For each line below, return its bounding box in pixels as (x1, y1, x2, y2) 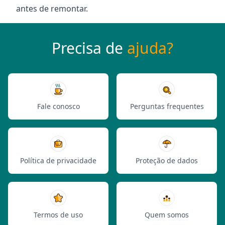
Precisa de (52, 38, 127, 58)
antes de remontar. (16, 3, 88, 14)
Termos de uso (34, 210, 83, 219)
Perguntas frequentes (130, 101, 204, 111)
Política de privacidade (20, 156, 96, 165)
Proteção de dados (136, 156, 198, 165)
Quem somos (145, 210, 189, 219)
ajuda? (127, 38, 173, 58)
